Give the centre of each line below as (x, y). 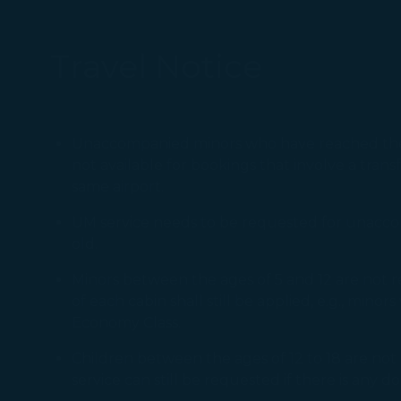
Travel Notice (156, 66)
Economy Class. (126, 323)
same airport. (118, 187)
